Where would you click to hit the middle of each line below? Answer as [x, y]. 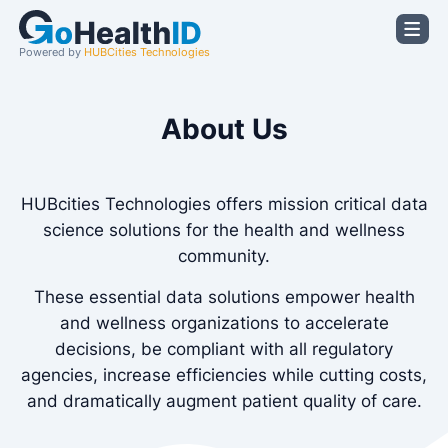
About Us [224, 128]
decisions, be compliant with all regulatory [224, 348]
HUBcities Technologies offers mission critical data [224, 203]
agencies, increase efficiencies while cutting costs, [224, 374]
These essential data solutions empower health [224, 296]
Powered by [51, 52]
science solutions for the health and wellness [224, 229]
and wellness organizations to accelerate [224, 322]
